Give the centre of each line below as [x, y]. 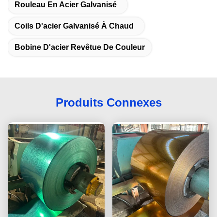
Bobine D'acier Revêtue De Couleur [80, 47]
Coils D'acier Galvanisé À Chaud [74, 26]
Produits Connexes [108, 102]
